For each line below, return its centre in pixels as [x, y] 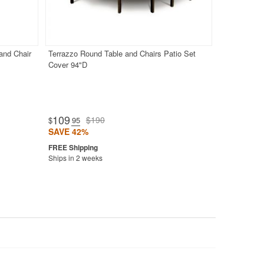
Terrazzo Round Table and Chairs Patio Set [122, 54]
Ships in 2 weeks [75, 158]
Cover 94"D [67, 65]
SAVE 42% [68, 132]
